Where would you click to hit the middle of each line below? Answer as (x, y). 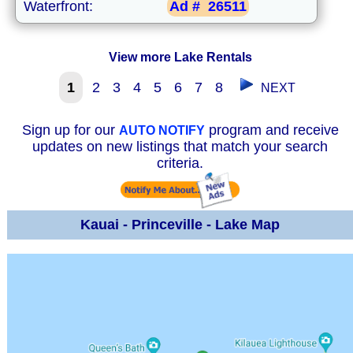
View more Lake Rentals (180, 58)
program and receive (271, 130)
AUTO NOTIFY (162, 131)
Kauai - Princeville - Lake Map (180, 225)
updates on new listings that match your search (180, 147)
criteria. (180, 163)
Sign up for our (70, 130)
